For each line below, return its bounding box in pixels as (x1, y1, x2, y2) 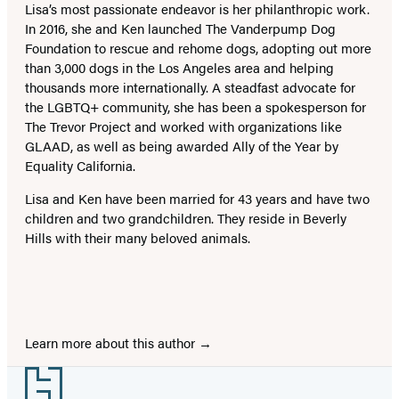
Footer (6, 367, 69, 393)
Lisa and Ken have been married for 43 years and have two (25, 189, 370, 208)
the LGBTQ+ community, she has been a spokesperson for (25, 97, 366, 117)
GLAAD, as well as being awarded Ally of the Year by (25, 136, 338, 156)
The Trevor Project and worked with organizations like (25, 117, 342, 136)
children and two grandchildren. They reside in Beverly (25, 208, 346, 228)
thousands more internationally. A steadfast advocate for (25, 77, 355, 97)
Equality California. (25, 156, 139, 175)
